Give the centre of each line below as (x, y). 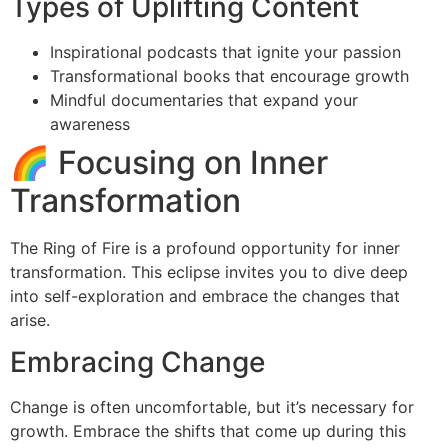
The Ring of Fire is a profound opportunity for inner (205, 247)
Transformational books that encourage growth (229, 75)
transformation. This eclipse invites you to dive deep (209, 271)
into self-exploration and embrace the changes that (205, 295)
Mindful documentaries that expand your (204, 99)
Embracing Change (137, 362)
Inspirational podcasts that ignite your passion (225, 51)
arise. (30, 319)
